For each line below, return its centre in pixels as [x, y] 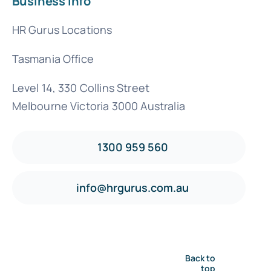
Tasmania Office [53, 58]
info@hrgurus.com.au [133, 187]
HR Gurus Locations [62, 29]
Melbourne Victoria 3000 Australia [98, 106]
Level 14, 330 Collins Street [81, 87]
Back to [201, 258]
